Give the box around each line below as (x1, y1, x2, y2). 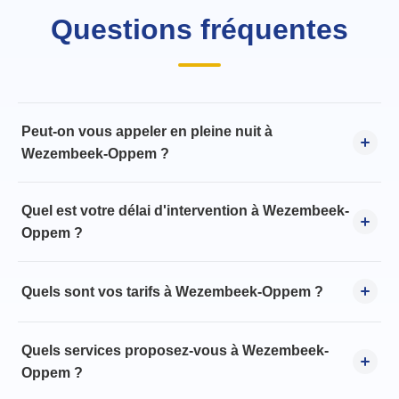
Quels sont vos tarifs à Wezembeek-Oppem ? (21, 283, 323, 299)
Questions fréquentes (51, 12, 348, 45)
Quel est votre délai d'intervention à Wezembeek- (21, 203, 349, 219)
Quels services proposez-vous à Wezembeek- (21, 342, 329, 358)
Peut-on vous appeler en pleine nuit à (21, 123, 273, 139)
